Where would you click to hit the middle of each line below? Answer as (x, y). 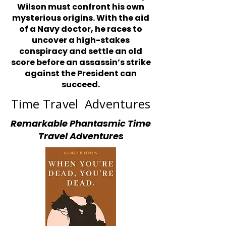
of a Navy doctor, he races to (81, 29)
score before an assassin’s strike (81, 62)
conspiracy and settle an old (81, 51)
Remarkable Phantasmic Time (81, 123)
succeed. (81, 84)
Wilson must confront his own (81, 7)
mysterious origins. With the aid (81, 18)
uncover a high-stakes (81, 40)
